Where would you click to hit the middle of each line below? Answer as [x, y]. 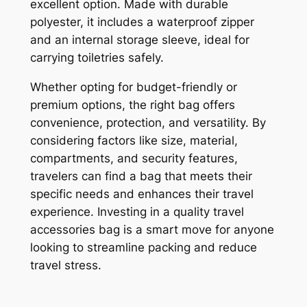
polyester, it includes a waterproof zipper [142, 22]
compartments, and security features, [134, 158]
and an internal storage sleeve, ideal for [139, 40]
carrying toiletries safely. [97, 58]
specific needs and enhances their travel [142, 194]
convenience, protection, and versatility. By [148, 122]
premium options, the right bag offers [132, 105]
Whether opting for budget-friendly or [133, 87]
